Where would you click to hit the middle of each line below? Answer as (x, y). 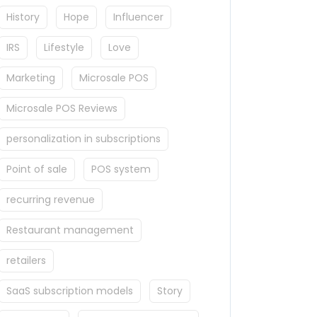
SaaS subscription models (70, 291)
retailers (26, 261)
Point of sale (37, 169)
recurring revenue (51, 200)
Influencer (138, 17)
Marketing (31, 78)
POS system (121, 169)
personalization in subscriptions (83, 139)
